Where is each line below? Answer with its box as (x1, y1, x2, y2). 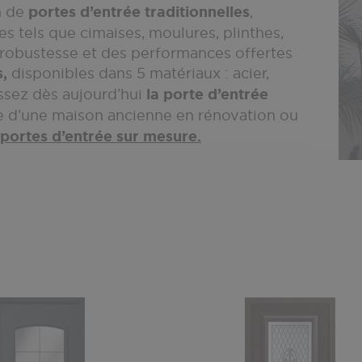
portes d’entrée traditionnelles (28, 2, 250, 22)
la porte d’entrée (146, 85, 268, 104)
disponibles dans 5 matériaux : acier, (7, 64, 269, 82)
